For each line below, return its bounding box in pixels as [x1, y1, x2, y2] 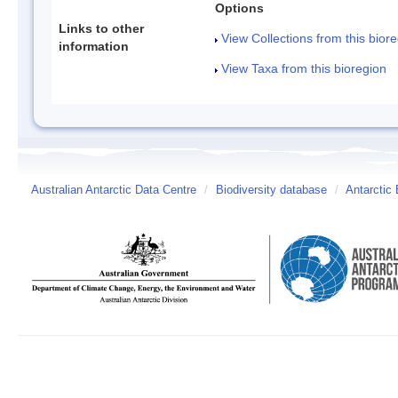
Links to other [59, 20, 144, 36]
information [59, 38, 129, 53]
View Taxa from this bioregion [221, 60, 386, 76]
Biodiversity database [216, 183, 327, 196]
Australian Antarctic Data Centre [31, 183, 196, 196]
